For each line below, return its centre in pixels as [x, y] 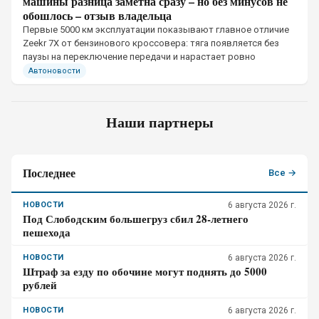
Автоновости [54, 71]
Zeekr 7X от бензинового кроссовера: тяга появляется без [151, 43]
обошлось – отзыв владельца [97, 15]
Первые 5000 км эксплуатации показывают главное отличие [156, 30]
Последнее [49, 173]
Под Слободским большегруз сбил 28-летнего [136, 219]
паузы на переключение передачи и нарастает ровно [139, 57]
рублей [40, 285]
